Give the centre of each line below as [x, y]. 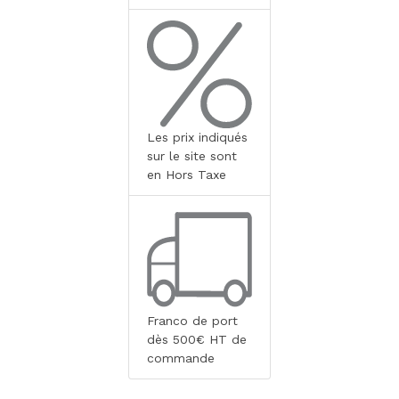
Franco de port [192, 321]
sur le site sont [192, 156]
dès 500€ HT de [197, 340]
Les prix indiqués [197, 138]
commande [181, 358]
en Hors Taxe [187, 175]
